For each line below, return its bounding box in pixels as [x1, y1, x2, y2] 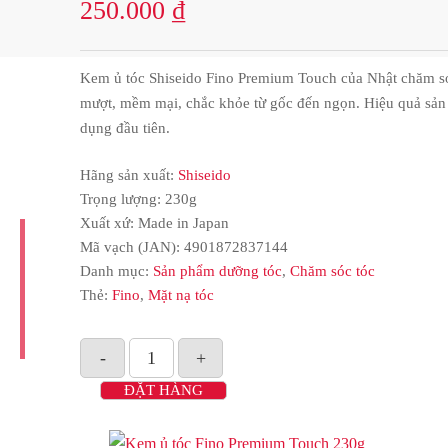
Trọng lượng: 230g [80, 191, 197, 208]
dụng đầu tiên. [80, 120, 170, 137]
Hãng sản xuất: [80, 167, 178, 184]
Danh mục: [80, 263, 153, 280]
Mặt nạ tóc [148, 287, 214, 304]
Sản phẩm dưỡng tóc [153, 263, 282, 280]
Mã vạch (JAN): [80, 239, 184, 256]
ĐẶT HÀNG [124, 382, 203, 399]
